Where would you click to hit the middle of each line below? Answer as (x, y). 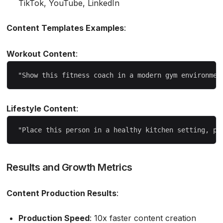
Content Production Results (61, 193)
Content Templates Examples (65, 28)
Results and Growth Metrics (69, 167)
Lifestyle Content (41, 108)
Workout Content (41, 54)
